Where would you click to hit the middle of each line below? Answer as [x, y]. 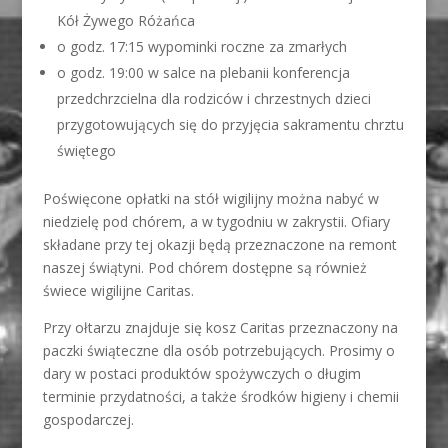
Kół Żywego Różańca [125, 20]
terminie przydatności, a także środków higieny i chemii [220, 396]
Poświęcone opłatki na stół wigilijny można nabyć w [210, 198]
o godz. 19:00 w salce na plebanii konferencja [203, 72]
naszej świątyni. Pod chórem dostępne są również [204, 267]
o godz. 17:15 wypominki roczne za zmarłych [201, 46]
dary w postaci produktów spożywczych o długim [201, 373]
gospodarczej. [88, 419]
